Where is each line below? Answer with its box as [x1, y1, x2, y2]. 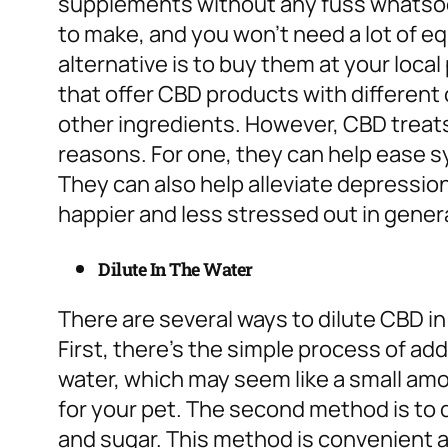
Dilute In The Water [98, 257, 253, 282]
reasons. [58, 139, 151, 170]
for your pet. [58, 394, 186, 425]
